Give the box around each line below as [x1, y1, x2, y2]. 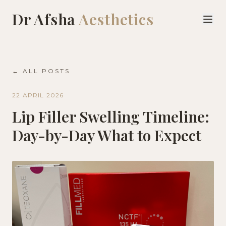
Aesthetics [78, 9, 154, 29]
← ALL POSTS [12, 67, 70, 75]
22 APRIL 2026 [12, 91, 64, 99]
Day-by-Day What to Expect [12, 125, 201, 145]
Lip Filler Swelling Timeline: [12, 106, 209, 127]
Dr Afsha [12, 9, 79, 29]
